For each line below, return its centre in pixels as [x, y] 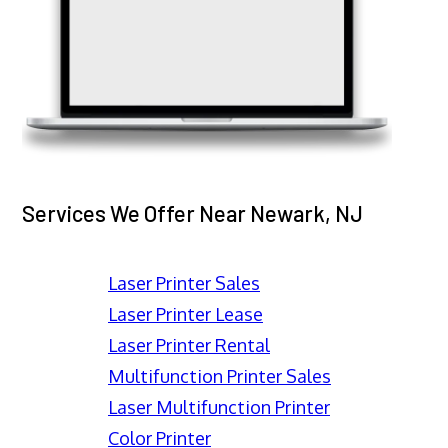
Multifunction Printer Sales [219, 375]
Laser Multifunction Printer [219, 406]
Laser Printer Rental [189, 344]
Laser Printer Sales [184, 282]
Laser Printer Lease [185, 313]
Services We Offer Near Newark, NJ [192, 212]
